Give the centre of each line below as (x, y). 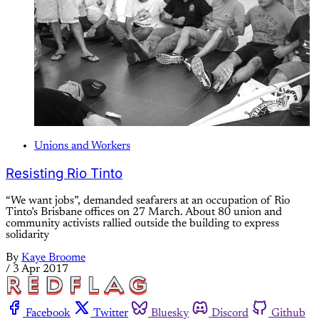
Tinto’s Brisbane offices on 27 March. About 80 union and (144, 212)
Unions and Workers (82, 146)
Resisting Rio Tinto (64, 174)
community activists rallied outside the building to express (142, 223)
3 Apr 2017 (41, 269)
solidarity (27, 235)
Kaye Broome (53, 257)
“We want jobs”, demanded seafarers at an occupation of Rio (148, 200)
